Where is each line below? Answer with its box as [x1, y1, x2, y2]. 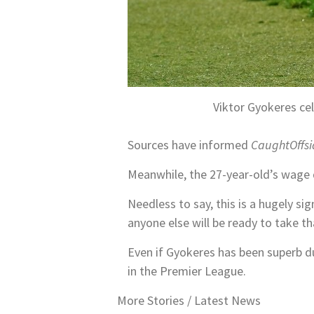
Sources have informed [128, 136, 251, 153]
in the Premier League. [128, 262, 246, 279]
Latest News [194, 292, 261, 308]
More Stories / [117, 292, 194, 308]
